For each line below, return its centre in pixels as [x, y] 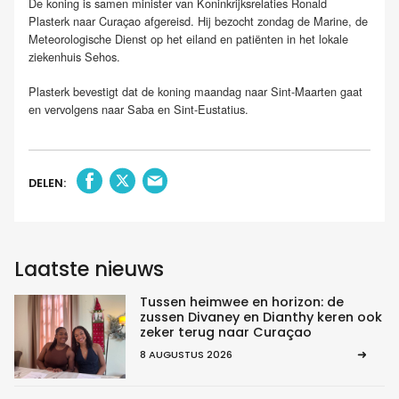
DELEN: [47, 183]
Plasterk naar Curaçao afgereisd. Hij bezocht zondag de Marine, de [198, 20]
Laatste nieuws [89, 269]
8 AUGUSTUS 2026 [186, 355]
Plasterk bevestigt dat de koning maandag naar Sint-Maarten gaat [195, 91]
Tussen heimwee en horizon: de [241, 302]
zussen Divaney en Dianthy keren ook [261, 318]
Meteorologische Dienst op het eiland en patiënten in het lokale [188, 38]
